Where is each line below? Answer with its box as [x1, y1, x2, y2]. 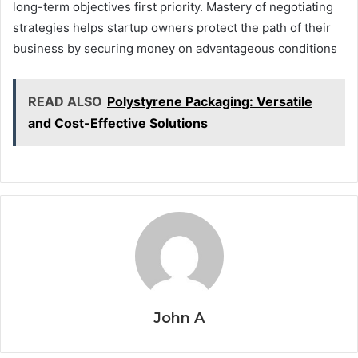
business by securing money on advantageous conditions [13, 41, 337, 57]
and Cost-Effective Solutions [28, 115, 208, 132]
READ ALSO [28, 93, 102, 110]
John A [153, 309, 205, 328]
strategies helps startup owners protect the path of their [13, 20, 331, 36]
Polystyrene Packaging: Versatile [107, 93, 312, 110]
